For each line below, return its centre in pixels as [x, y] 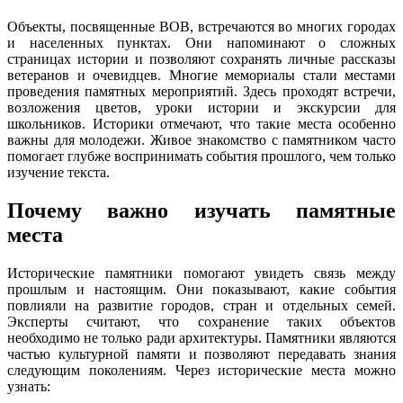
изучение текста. [58, 172]
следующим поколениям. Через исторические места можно [201, 370]
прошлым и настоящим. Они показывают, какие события [201, 289]
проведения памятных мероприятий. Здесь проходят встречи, [201, 91]
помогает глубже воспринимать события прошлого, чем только [201, 156]
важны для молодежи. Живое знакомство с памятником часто [201, 139]
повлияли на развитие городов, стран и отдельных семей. [201, 305]
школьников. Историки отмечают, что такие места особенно [201, 123]
